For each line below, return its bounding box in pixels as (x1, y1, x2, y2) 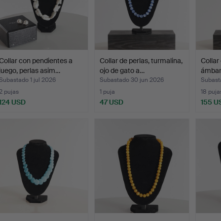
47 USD (100, 98, 124, 107)
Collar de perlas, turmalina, (100, 56, 183, 66)
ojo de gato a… (100, 66, 145, 75)
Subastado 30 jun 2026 (100, 76, 164, 84)
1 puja (100, 88, 115, 96)
